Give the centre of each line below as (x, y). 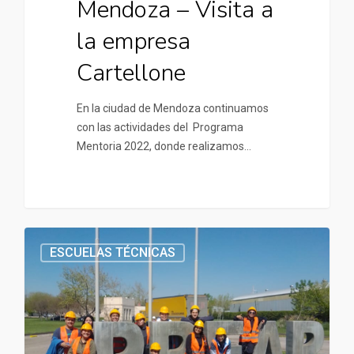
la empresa (133, 41)
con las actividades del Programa (160, 127)
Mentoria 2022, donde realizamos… (164, 146)
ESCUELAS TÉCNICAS (113, 252)
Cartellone (131, 73)
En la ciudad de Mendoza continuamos (172, 108)
